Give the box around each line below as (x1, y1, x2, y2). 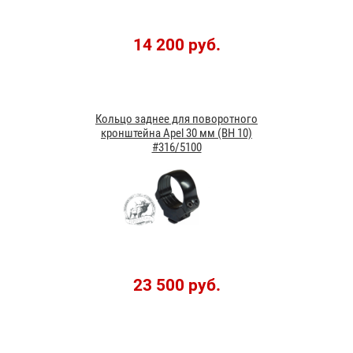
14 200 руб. (132, 35, 221, 54)
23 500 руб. (132, 275, 221, 295)
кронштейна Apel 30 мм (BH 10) (101, 125, 252, 140)
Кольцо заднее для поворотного (95, 111, 258, 126)
